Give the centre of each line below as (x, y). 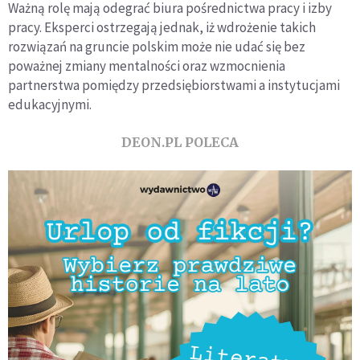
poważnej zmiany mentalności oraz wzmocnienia (147, 65)
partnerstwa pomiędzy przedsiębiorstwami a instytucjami (174, 85)
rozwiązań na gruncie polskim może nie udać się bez (157, 46)
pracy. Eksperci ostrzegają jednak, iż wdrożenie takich (162, 27)
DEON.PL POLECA (180, 142)
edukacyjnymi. (50, 104)
